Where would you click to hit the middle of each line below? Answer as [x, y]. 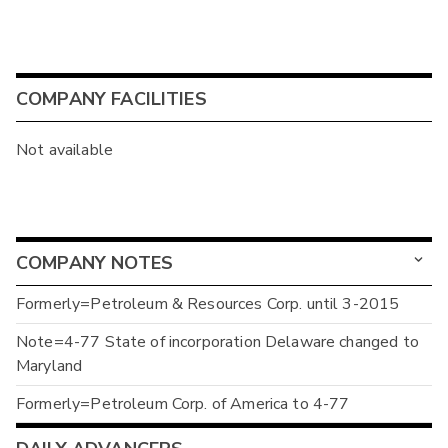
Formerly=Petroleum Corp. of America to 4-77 [183, 403]
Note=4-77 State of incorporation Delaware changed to [217, 342]
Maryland [49, 366]
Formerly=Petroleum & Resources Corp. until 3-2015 [208, 304]
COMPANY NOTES [94, 263]
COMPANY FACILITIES [111, 99]
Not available [64, 149]
